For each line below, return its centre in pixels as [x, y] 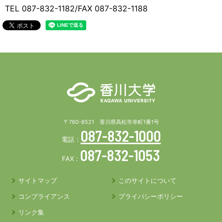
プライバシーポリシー [151, 196]
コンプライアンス [44, 196]
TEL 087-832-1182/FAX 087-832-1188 [76, 8]
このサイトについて [147, 180]
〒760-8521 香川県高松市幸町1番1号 [111, 122]
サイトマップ [38, 180]
